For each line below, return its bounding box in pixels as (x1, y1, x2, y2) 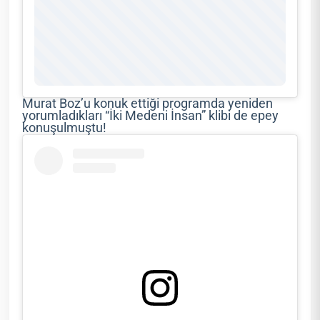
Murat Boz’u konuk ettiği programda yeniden (22, 96, 274, 111)
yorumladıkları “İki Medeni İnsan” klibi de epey (22, 108, 279, 123)
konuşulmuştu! (22, 120, 107, 135)
